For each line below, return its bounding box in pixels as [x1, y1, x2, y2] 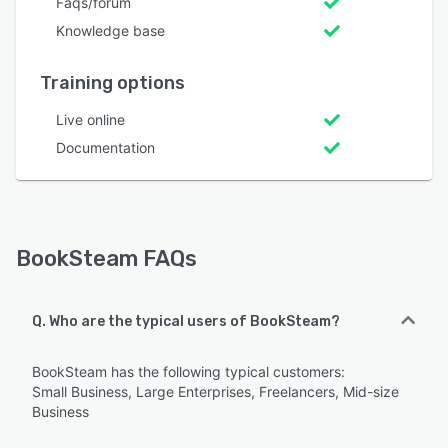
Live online [56, 111, 125, 129]
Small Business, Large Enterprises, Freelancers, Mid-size [32, 383, 399, 401]
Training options [40, 72, 185, 95]
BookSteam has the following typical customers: [32, 363, 345, 381]
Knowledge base [56, 22, 165, 40]
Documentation [56, 139, 155, 157]
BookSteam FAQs [16, 245, 197, 273]
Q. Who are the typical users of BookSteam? [32, 313, 340, 331]
